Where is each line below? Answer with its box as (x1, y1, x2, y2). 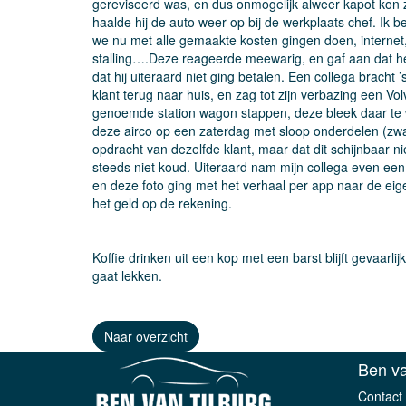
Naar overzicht (104, 327, 188, 345)
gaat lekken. (92, 266, 162, 285)
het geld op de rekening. (92, 194, 232, 212)
